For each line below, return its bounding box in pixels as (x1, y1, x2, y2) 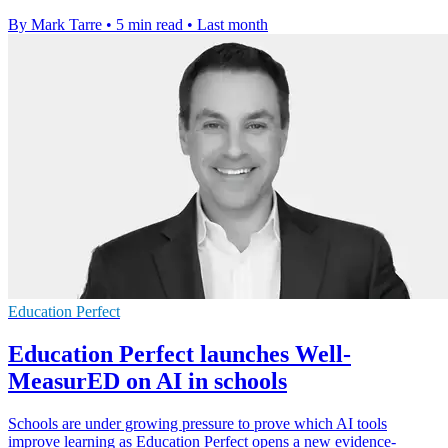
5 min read (116, 15, 183, 33)
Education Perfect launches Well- (8, 340, 351, 367)
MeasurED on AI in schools (8, 367, 287, 394)
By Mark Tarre (8, 15, 102, 33)
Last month (197, 15, 268, 33)
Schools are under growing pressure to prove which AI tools (8, 414, 387, 432)
